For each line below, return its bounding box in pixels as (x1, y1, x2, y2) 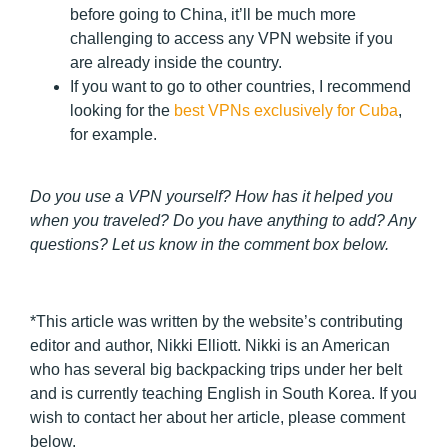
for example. (70, 126, 157, 144)
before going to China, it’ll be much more (70, 6, 356, 24)
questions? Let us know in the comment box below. (30, 236, 389, 254)
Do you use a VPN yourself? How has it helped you (30, 188, 393, 206)
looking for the (70, 102, 174, 120)
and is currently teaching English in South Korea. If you (30, 385, 417, 403)
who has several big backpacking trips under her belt (30, 361, 402, 379)
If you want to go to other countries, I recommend (70, 78, 411, 96)
